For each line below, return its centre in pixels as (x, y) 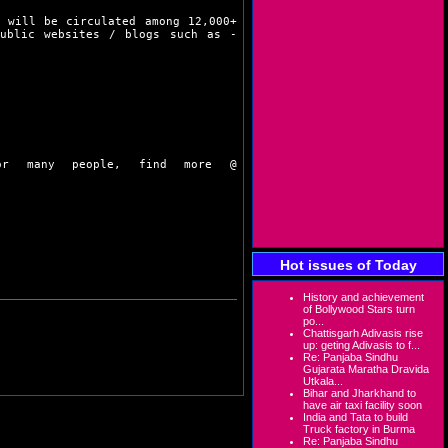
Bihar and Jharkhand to (359, 393)
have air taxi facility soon (362, 405)
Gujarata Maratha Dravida (366, 369)
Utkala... (323, 381)
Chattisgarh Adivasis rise (363, 333)
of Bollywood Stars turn (359, 309)
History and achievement (363, 297)
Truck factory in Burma (359, 429)
